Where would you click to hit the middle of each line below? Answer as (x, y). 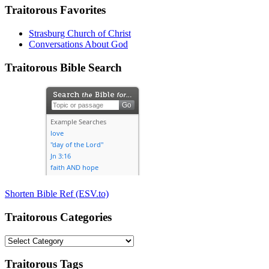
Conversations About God (78, 44)
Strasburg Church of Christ (80, 33)
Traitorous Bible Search (63, 67)
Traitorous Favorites (55, 10)
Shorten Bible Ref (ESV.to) (57, 194)
